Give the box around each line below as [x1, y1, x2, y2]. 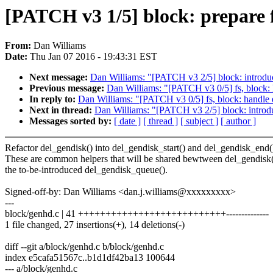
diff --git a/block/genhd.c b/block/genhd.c [5, 241, 164, 252]
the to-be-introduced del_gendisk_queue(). [5, 165, 168, 175]
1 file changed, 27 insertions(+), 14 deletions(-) [5, 219, 185, 230]
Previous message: [29, 83, 107, 94]
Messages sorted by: [29, 116, 114, 127]
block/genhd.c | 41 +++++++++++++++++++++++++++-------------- [5, 208, 269, 219]
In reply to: [29, 94, 78, 105]
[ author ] [221, 116, 256, 127]
